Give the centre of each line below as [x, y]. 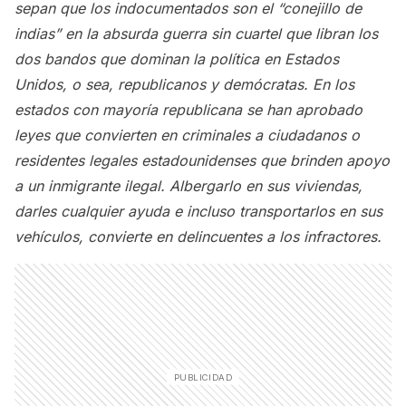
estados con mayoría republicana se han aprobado [188, 110]
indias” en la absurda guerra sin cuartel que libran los [196, 34]
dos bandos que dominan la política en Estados [177, 59]
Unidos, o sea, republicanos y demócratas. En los [184, 84]
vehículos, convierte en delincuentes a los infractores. [198, 237]
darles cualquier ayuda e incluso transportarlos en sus [198, 211]
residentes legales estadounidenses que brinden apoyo [202, 160]
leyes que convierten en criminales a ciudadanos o [187, 135]
